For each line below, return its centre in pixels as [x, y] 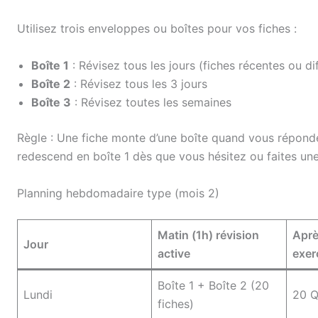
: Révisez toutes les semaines [151, 102]
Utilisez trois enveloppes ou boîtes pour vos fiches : [157, 29]
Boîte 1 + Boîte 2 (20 [213, 285]
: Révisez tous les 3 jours [139, 83]
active [174, 253]
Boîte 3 [51, 102]
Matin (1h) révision [208, 235]
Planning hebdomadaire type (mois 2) [118, 193]
